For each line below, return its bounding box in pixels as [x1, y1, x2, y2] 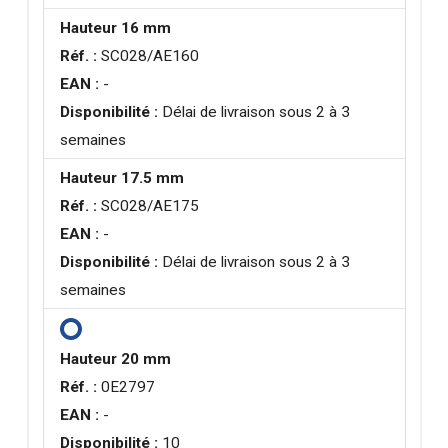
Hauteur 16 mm [60, 18, 172, 37]
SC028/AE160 [97, 46, 200, 65]
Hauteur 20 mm [60, 349, 172, 368]
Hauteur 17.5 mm [60, 168, 185, 187]
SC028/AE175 [97, 196, 200, 215]
